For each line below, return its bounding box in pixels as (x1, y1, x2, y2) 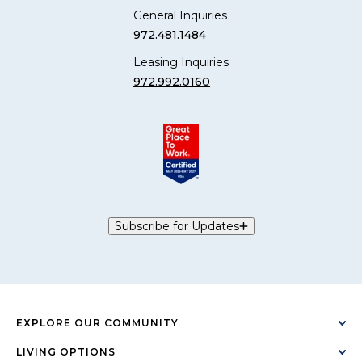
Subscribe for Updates (114, 218, 239, 234)
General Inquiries (133, 7, 227, 23)
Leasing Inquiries (133, 54, 229, 69)
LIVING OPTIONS (16, 345, 116, 358)
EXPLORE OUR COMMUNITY (16, 316, 179, 329)
